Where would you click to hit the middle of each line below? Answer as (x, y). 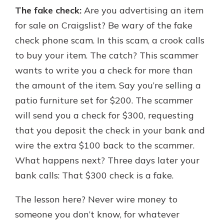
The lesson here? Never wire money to (96, 199)
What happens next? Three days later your (107, 160)
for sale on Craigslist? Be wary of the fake (104, 25)
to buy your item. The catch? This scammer (107, 55)
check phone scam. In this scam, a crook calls (110, 40)
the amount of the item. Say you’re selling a (108, 85)
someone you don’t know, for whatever (97, 214)
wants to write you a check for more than (104, 70)
